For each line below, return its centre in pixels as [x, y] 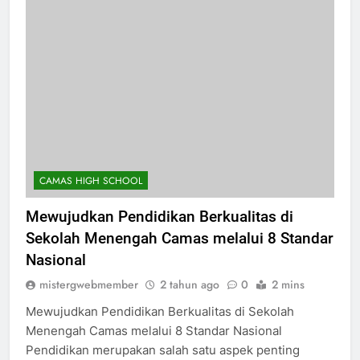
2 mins [288, 285]
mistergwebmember [89, 285]
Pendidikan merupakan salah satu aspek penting [163, 350]
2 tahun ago [190, 285]
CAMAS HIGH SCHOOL [91, 181]
